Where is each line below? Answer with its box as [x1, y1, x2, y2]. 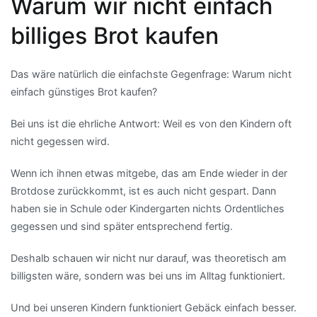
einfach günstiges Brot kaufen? [11, 85, 157, 98]
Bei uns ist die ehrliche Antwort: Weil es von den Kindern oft [11, 117, 292, 129]
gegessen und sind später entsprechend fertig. [11, 219, 233, 232]
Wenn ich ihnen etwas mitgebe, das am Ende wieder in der [11, 166, 287, 179]
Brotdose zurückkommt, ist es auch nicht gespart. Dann [11, 184, 276, 197]
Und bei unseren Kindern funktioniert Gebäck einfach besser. [11, 301, 296, 314]
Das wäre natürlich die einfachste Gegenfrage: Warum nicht [11, 67, 292, 80]
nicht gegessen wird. [11, 134, 110, 147]
